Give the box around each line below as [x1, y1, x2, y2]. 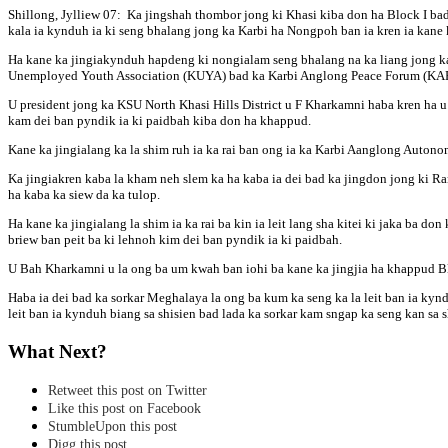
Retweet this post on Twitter [48, 383, 207, 399]
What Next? [8, 340, 107, 362]
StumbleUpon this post [48, 419, 177, 435]
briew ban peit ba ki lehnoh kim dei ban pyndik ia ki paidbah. [8, 231, 342, 247]
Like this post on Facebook [48, 401, 201, 417]
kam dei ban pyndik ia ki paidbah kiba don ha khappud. [8, 112, 311, 128]
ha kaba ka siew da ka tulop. [8, 186, 160, 202]
